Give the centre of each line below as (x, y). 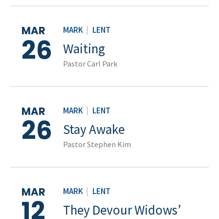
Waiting (84, 48)
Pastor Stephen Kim (97, 144)
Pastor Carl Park (90, 64)
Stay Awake (94, 129)
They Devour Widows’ (122, 209)
